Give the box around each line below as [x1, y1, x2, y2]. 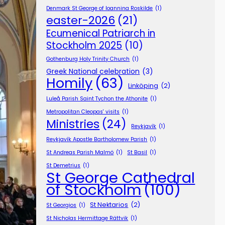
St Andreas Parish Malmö [46, 149, 114, 157]
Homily [46, 73, 93, 93]
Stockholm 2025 [46, 39, 123, 53]
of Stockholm [46, 179, 142, 200]
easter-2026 [46, 13, 116, 29]
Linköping [128, 81, 159, 90]
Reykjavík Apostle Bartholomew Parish [46, 136, 148, 144]
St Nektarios [90, 200, 129, 209]
